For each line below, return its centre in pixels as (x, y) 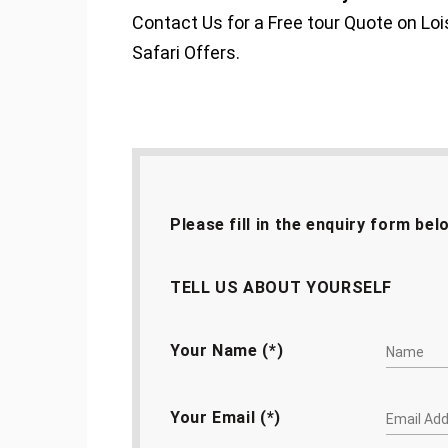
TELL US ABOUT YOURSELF (281, 287)
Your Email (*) (225, 417)
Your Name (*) (227, 350)
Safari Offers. (186, 52)
